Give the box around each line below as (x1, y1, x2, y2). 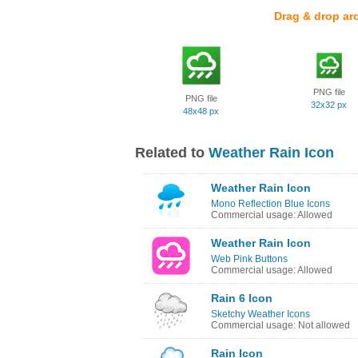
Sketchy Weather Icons (211, 308, 310, 320)
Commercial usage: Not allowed (211, 320, 350, 331)
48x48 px (183, 106, 219, 116)
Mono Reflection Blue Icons (211, 198, 330, 209)
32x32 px (311, 100, 347, 109)
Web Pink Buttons (211, 253, 288, 265)
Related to (135, 145, 209, 161)
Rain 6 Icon (211, 292, 272, 304)
